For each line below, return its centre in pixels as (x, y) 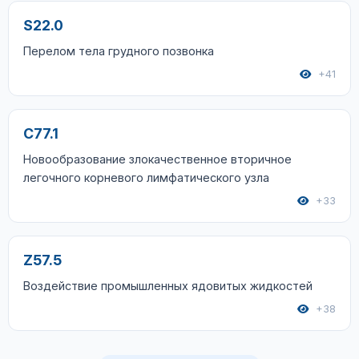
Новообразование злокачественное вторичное (157, 159)
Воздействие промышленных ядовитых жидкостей (168, 286)
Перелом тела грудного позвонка (119, 51)
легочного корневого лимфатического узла (146, 177)
